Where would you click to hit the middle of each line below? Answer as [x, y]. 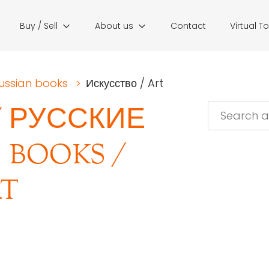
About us [114, 26]
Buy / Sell [39, 26]
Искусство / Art [125, 83]
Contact [188, 26]
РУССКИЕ [74, 119]
